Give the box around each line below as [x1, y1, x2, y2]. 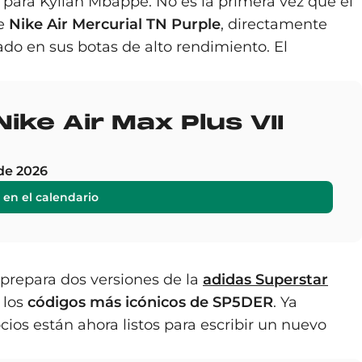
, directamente [221, 15, 327, 33]
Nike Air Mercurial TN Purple [9, 15, 221, 33]
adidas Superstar [203, 271, 328, 288]
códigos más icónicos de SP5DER [27, 293, 273, 311]
